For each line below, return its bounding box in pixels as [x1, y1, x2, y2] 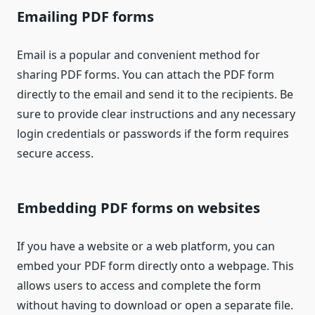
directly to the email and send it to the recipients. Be [17, 86, 293, 103]
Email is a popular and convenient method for [17, 47, 260, 63]
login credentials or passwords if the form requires [17, 126, 289, 142]
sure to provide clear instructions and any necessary [17, 106, 295, 122]
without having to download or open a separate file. [17, 297, 293, 314]
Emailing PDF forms [17, 7, 154, 27]
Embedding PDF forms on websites [17, 198, 260, 218]
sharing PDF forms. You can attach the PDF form [17, 67, 274, 83]
